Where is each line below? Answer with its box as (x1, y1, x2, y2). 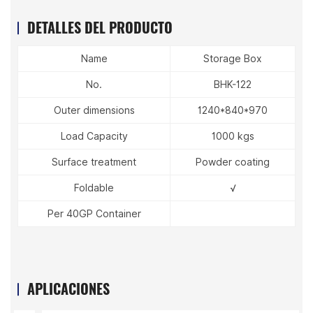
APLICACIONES (27, 277, 110, 300)
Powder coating (196, 155, 270, 170)
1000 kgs (211, 129, 254, 144)
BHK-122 (214, 78, 252, 92)
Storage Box (203, 52, 262, 66)
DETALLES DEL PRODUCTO (27, 15, 173, 39)
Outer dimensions (53, 103, 135, 118)
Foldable (74, 181, 114, 196)
